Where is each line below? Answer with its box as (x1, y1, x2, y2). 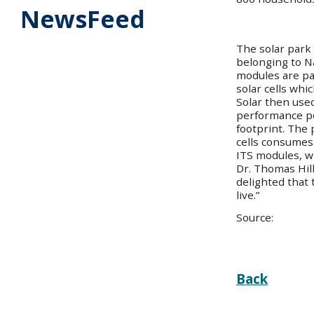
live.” (236, 187, 259, 202)
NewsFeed (20, 3, 145, 35)
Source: (236, 210, 273, 224)
